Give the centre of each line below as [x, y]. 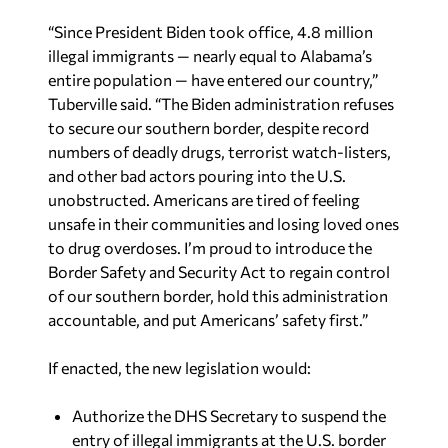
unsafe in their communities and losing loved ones [223, 223]
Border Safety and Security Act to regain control [219, 271]
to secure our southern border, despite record [208, 127]
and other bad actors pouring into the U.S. [197, 175]
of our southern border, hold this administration [218, 295]
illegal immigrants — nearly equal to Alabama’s [210, 55]
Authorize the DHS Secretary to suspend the [229, 415]
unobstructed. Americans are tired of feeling [204, 199]
